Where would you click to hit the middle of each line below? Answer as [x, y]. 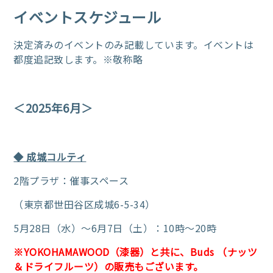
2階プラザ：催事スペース [71, 180]
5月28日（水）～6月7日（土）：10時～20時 [115, 228]
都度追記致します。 [58, 59]
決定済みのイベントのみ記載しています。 [108, 44]
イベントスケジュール [88, 16]
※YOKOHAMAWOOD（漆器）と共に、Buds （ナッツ [136, 251]
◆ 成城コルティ [50, 156]
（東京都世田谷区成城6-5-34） [84, 204]
